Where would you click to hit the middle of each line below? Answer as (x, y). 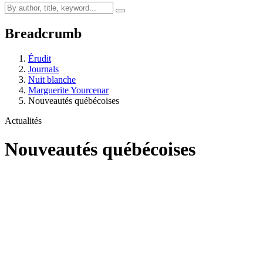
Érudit (40, 58)
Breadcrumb (43, 33)
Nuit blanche (52, 79)
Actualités (23, 120)
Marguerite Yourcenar (68, 90)
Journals (43, 69)
